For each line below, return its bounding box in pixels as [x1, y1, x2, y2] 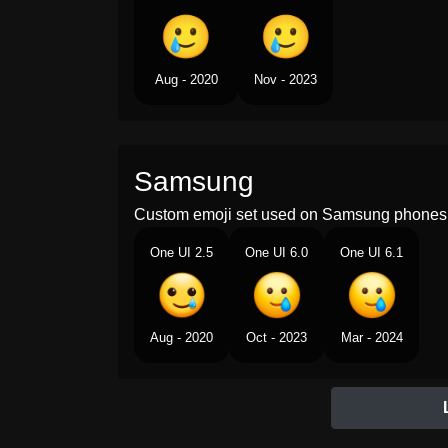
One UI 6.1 [340, 245, 403, 260]
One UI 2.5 [150, 245, 213, 260]
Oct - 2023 [246, 330, 307, 345]
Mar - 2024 [340, 330, 403, 345]
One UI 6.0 [245, 245, 308, 260]
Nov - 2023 [254, 72, 317, 87]
